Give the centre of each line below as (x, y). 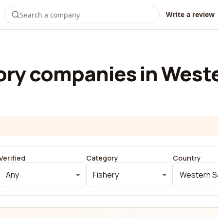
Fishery (106, 175)
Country (187, 158)
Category (102, 158)
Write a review (190, 14)
